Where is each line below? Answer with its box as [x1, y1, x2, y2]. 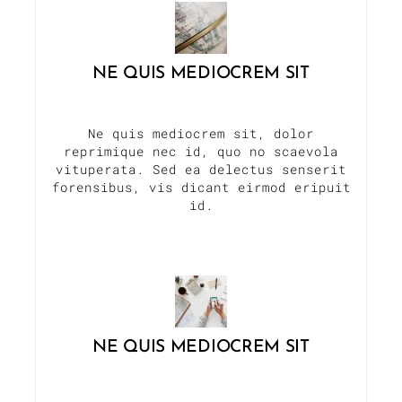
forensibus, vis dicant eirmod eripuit [51, 178, 351, 196]
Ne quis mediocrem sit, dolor [88, 124, 314, 142]
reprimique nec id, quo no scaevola [64, 142, 338, 160]
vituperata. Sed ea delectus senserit [56, 160, 346, 178]
